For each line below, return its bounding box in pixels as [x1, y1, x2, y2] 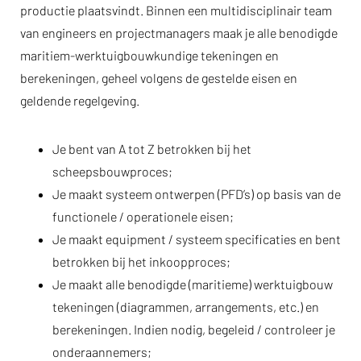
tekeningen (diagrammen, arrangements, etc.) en [52, 299, 319, 314]
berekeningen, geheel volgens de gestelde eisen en [20, 70, 297, 85]
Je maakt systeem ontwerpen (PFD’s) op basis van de [52, 186, 341, 201]
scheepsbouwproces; [52, 164, 172, 179]
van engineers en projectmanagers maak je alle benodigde [20, 25, 338, 40]
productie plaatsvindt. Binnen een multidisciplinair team [20, 2, 332, 18]
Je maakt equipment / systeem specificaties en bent [52, 231, 341, 247]
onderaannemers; [52, 344, 151, 359]
